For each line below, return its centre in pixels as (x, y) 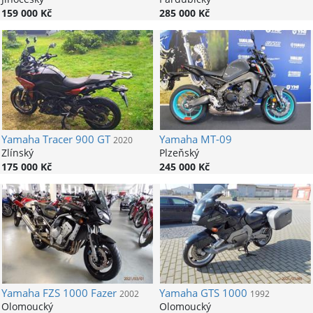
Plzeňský (179, 153)
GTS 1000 (222, 293)
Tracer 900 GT (75, 140)
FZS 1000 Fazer (78, 293)
